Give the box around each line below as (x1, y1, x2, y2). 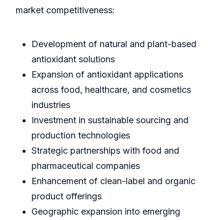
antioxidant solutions (31, 54, 115, 65)
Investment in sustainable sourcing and (31, 115, 189, 126)
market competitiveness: (16, 5, 115, 16)
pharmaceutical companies (31, 161, 140, 171)
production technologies (31, 130, 130, 141)
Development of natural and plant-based (31, 39, 196, 50)
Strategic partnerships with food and (31, 145, 179, 156)
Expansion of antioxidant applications (31, 69, 183, 80)
